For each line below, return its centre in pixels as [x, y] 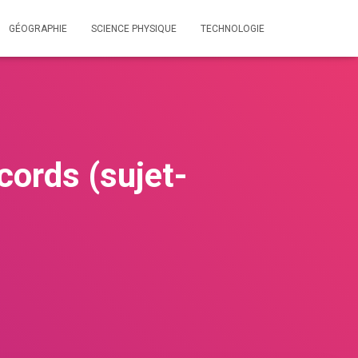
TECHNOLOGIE [233, 29]
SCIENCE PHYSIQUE [134, 29]
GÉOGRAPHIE [38, 29]
